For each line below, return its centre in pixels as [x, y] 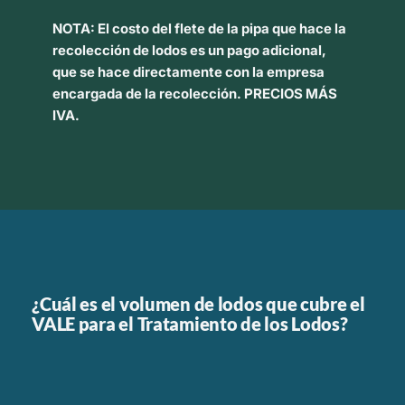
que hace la [307, 28]
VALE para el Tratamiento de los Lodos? [190, 323]
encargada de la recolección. [148, 93]
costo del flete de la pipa [190, 28]
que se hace [92, 71]
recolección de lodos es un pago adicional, [189, 50]
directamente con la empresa [228, 71]
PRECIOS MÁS [290, 93]
